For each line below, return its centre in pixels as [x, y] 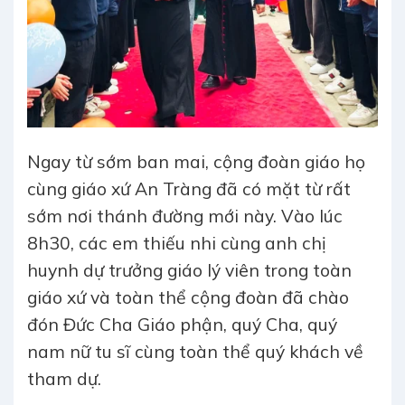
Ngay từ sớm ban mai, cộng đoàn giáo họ [196, 162]
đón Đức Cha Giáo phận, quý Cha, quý [182, 325]
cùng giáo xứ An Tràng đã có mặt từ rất [189, 189]
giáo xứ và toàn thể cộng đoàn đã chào [188, 298]
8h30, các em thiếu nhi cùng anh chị [177, 244]
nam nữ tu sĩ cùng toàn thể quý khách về [195, 352]
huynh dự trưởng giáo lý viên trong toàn [189, 271]
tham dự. [64, 379]
